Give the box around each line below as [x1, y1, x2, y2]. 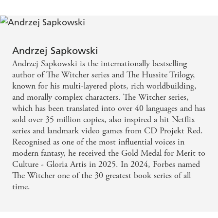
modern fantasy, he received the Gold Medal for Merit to [12, 147, 205, 159]
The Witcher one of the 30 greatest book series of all [12, 170, 191, 182]
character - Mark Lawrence [10, 4, 111, 17]
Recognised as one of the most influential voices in [12, 136, 184, 148]
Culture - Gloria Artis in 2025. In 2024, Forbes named [12, 159, 200, 170]
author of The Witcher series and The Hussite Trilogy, [12, 69, 195, 81]
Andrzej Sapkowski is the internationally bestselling [12, 58, 187, 70]
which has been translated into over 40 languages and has [12, 103, 205, 114]
